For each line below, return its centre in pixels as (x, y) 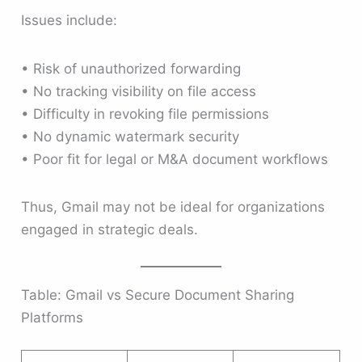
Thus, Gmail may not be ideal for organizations (173, 207)
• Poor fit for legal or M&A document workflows (175, 159)
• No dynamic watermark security (130, 136)
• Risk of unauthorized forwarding (131, 68)
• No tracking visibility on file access (139, 91)
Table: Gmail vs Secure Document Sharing (158, 295)
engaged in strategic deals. (110, 230)
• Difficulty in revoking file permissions (145, 114)
